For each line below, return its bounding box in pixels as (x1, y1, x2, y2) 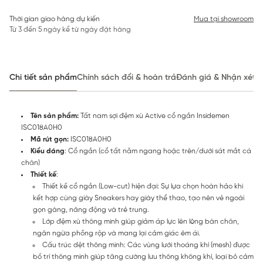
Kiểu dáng (31, 147, 65, 155)
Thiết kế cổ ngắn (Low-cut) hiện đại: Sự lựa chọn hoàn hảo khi (42, 183, 243, 190)
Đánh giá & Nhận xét (176, 73, 255, 82)
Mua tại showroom (194, 15, 254, 23)
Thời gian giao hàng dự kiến (9, 15, 100, 23)
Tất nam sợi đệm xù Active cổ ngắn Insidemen (80, 112, 230, 120)
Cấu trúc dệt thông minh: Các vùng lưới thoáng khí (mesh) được (42, 241, 250, 249)
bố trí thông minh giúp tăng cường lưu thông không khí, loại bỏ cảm (33, 253, 254, 261)
